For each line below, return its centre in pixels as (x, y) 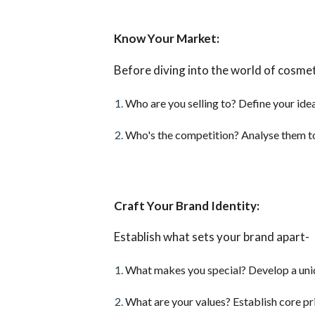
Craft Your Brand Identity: (186, 205)
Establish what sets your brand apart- (211, 237)
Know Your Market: (166, 39)
